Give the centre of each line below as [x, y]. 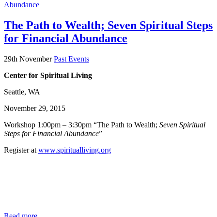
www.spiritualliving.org [75, 150]
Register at [21, 150]
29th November [29, 59]
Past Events [71, 59]
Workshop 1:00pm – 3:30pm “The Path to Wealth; [82, 124]
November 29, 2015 [35, 108]
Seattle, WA [22, 92]
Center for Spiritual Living [48, 75]
